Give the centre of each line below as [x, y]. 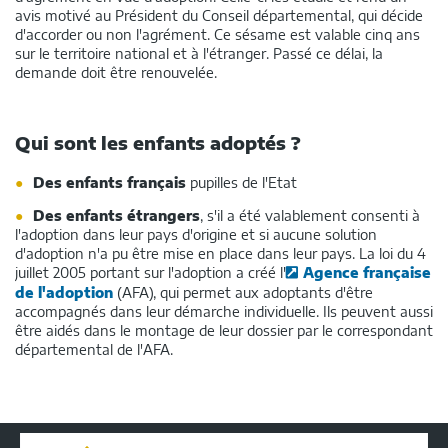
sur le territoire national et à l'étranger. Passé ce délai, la [199, 53]
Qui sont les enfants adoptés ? [158, 142]
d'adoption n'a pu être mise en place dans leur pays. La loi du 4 [220, 253]
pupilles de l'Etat [241, 182]
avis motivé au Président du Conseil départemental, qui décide [219, 15]
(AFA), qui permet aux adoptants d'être [243, 292]
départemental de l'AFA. [94, 349]
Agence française [367, 272]
